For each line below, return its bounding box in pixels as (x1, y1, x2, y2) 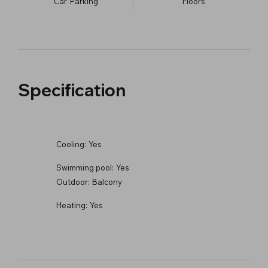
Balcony (92, 176, 122, 187)
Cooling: (56, 139, 86, 149)
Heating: (56, 200, 87, 210)
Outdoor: (56, 176, 90, 187)
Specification (18, 79, 126, 100)
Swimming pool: (56, 162, 114, 172)
